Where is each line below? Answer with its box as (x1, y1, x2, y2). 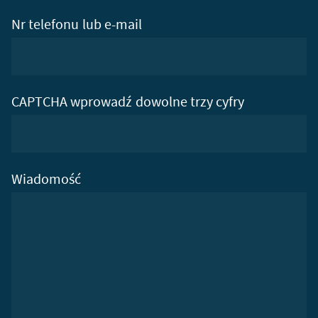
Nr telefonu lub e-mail (11, 15, 142, 33)
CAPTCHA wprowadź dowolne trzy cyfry (11, 92, 245, 111)
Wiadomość (11, 170, 81, 188)
